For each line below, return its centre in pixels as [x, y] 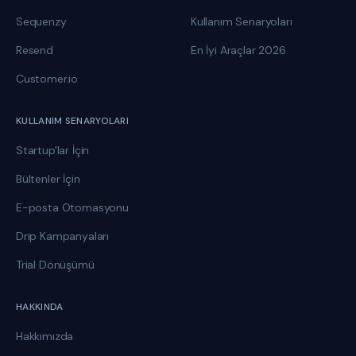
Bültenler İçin [48, 179]
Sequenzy [41, 21]
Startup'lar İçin [53, 150]
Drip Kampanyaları [63, 236]
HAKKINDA [40, 307]
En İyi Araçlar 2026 [238, 50]
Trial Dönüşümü [55, 265]
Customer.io [47, 79]
